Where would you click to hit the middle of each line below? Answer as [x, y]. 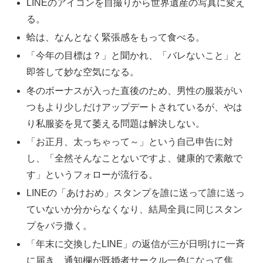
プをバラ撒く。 [60, 226]
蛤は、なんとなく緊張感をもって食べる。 [116, 38]
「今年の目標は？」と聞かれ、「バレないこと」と [135, 56]
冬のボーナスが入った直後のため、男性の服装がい [135, 90]
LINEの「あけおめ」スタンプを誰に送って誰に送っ [136, 193]
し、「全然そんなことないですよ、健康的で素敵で [135, 158]
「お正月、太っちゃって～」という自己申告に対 [130, 141]
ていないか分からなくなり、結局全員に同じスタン [135, 210]
